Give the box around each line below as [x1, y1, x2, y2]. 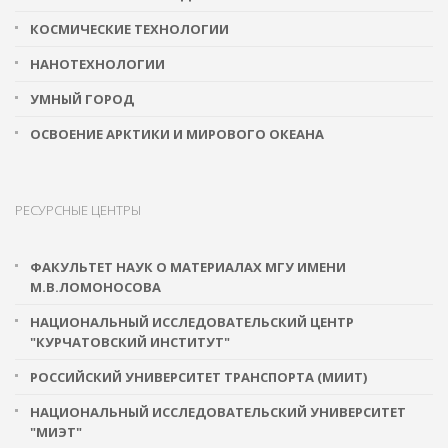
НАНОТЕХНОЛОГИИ [30, 55, 165, 73]
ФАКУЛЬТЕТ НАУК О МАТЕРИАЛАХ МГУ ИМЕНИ [30, 258, 346, 276]
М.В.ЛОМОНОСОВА [30, 278, 161, 296]
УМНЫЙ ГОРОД [30, 90, 134, 108]
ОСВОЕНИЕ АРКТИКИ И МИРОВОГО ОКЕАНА [30, 125, 324, 143]
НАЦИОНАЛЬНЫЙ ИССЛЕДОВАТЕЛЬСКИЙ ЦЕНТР [30, 313, 354, 331]
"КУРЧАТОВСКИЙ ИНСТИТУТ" [30, 333, 230, 351]
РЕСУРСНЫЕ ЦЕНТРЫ [15, 201, 141, 219]
